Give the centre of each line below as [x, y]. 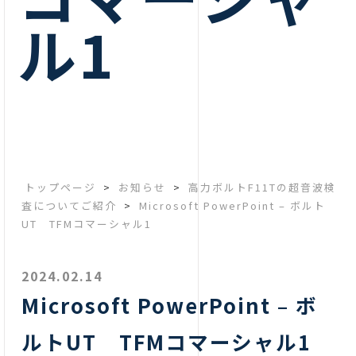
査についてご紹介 [70, 205]
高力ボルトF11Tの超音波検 [263, 187]
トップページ [61, 187]
